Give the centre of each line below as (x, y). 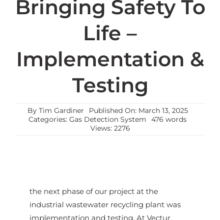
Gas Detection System (108, 120)
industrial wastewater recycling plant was (105, 205)
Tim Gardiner (61, 111)
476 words (169, 120)
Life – (110, 33)
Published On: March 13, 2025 (138, 111)
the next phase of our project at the (94, 192)
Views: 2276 (110, 128)
